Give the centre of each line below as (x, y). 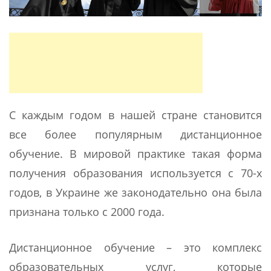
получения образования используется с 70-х (135, 173)
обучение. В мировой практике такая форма (135, 154)
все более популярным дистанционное (135, 135)
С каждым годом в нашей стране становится (135, 115)
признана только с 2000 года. (87, 212)
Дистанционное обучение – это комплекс (135, 248)
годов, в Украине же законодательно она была (135, 193)
